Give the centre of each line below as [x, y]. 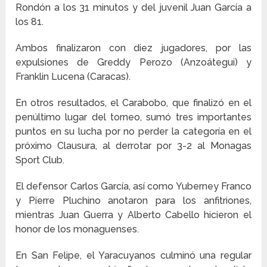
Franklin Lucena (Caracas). [73, 76]
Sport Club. [40, 160]
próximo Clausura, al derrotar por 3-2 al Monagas [133, 145]
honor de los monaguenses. [77, 229]
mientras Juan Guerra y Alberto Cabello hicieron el [133, 215]
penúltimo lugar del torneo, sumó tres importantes [133, 117]
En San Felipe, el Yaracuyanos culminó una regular [133, 255]
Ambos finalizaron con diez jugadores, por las [133, 48]
